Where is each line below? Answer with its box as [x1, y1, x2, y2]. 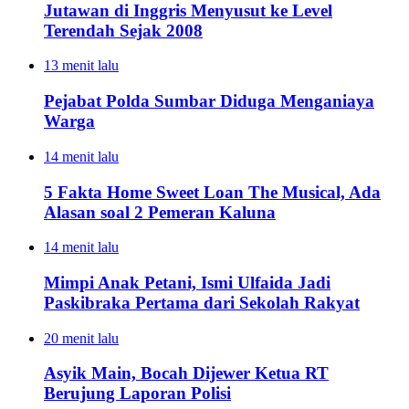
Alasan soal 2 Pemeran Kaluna [44, 202, 276, 222]
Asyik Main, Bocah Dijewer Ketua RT [44, 363, 329, 383]
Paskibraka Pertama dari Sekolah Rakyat [44, 293, 360, 313]
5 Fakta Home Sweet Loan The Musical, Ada [44, 182, 381, 202]
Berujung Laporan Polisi [44, 383, 231, 404]
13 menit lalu [44, 58, 119, 74]
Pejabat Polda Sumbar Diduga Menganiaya [44, 91, 374, 111]
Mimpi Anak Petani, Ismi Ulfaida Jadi [44, 273, 330, 293]
